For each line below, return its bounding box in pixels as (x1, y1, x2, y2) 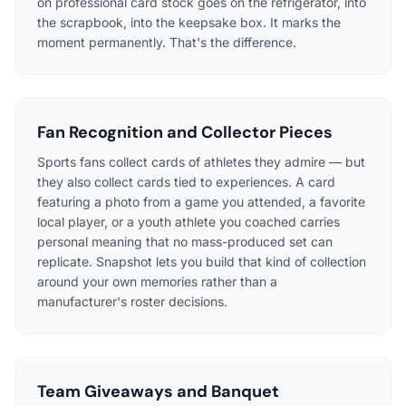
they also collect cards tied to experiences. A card (37, 173, 335, 189)
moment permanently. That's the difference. (37, 34, 296, 50)
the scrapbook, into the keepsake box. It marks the (37, 14, 341, 30)
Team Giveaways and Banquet (37, 380, 279, 402)
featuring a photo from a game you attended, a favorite (37, 193, 365, 209)
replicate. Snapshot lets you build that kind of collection (37, 253, 366, 269)
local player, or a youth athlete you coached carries (37, 213, 340, 229)
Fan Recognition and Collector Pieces (37, 121, 333, 143)
